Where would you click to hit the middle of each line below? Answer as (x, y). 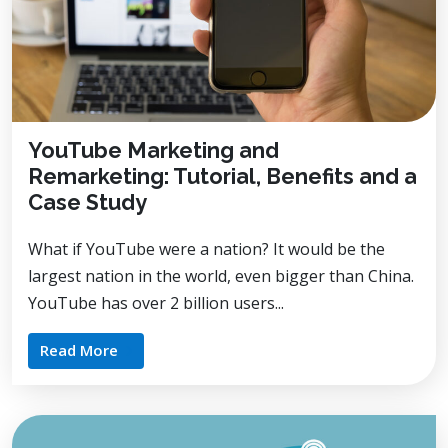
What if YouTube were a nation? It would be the (206, 248)
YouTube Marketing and (153, 150)
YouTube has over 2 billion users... (156, 302)
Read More (79, 349)
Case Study (87, 202)
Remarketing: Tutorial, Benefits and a (222, 176)
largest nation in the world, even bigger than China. (221, 275)
